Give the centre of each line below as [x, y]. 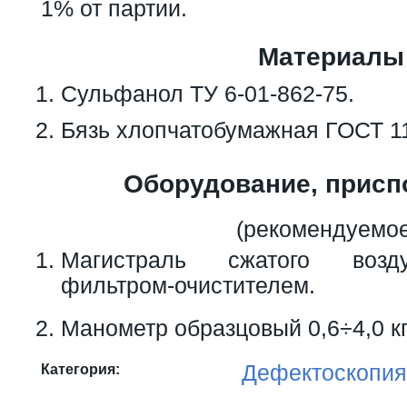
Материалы [331, 56]
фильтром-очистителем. [188, 285]
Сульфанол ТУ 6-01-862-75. [208, 93]
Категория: [82, 369]
